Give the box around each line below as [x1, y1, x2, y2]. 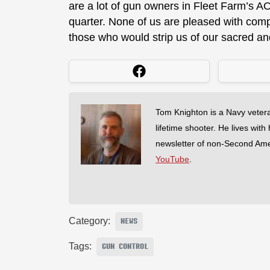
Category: [69, 216, 110, 227]
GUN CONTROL [102, 242, 148, 252]
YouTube [155, 154, 189, 164]
